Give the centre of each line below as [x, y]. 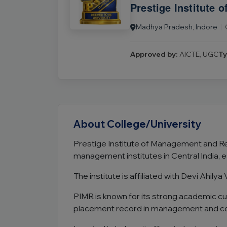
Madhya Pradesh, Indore [177, 27]
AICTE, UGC [198, 54]
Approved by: [154, 54]
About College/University [137, 124]
